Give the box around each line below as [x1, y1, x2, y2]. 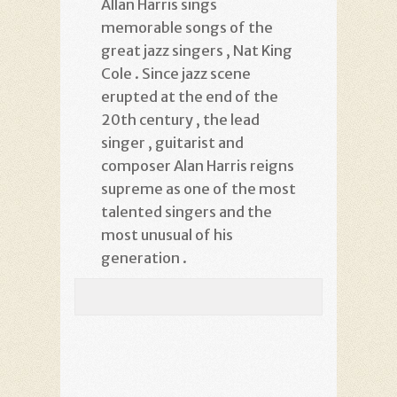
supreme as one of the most [101, 179, 296, 198]
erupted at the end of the [101, 87, 278, 105]
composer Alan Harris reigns [101, 156, 294, 175]
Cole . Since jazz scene [101, 64, 251, 82]
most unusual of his [101, 225, 233, 244]
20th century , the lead [101, 110, 260, 128]
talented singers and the [101, 202, 272, 221]
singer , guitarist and [101, 133, 244, 152]
